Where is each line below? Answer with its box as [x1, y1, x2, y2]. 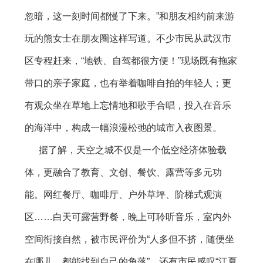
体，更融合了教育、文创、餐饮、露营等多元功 [25, 167, 222, 178]
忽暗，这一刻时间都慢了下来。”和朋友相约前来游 [25, 11, 234, 22]
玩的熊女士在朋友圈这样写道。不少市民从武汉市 [25, 33, 231, 44]
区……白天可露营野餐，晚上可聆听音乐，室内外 [25, 212, 231, 222]
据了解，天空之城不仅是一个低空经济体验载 [25, 145, 227, 156]
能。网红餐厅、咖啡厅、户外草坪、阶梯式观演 [25, 190, 222, 200]
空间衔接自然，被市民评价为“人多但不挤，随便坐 [25, 234, 234, 245]
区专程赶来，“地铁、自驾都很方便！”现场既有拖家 [25, 56, 237, 66]
